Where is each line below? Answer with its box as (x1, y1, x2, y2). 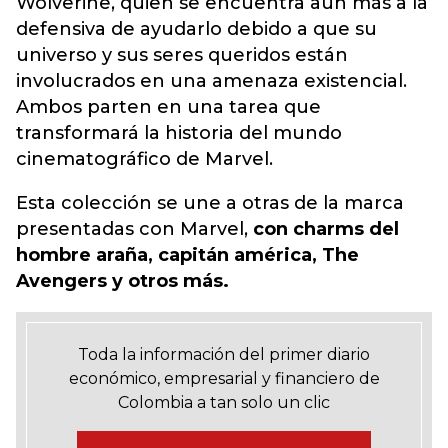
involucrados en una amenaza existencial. (16, 70, 407, 92)
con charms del (248, 218, 399, 240)
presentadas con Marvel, (16, 218, 248, 240)
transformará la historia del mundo (16, 122, 342, 144)
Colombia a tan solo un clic (118, 393, 330, 412)
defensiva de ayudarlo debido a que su (16, 18, 377, 40)
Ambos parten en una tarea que (16, 96, 321, 118)
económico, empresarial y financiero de (68, 369, 380, 388)
